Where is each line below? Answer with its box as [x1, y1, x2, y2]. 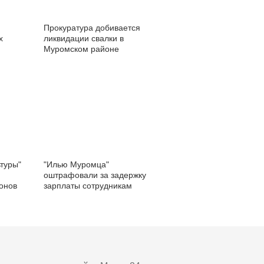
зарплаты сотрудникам [44, 181, 132, 190]
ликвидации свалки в [44, 34, 124, 43]
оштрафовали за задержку [44, 170, 146, 180]
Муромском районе [44, 44, 119, 54]
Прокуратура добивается [44, 23, 140, 32]
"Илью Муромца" [44, 160, 109, 169]
